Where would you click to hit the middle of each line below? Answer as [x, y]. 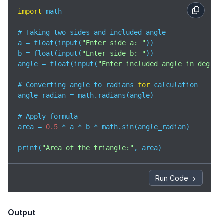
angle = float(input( [58, 64]
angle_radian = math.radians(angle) [86, 95]
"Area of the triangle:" [88, 148]
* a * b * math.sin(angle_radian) [124, 127]
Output [22, 212]
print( [30, 148]
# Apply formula [48, 116]
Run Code [172, 178]
